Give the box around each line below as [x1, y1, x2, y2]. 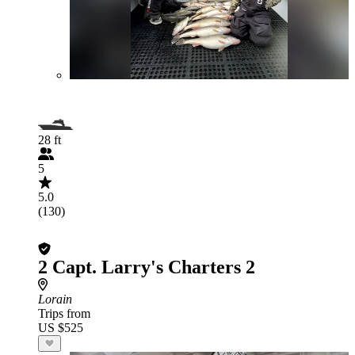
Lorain [38, 292, 72, 306]
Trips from [38, 307, 90, 320]
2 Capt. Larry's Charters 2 [38, 257, 255, 277]
